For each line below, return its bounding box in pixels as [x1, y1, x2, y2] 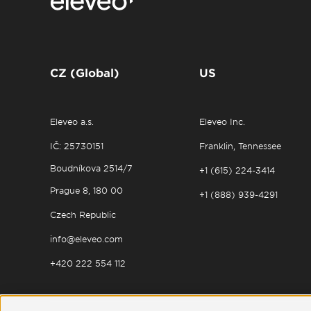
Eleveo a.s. [50, 116, 94, 127]
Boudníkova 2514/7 [50, 162, 133, 174]
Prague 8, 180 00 [50, 185, 123, 196]
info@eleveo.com [50, 233, 123, 244]
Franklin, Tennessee [199, 140, 282, 151]
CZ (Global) [50, 65, 119, 79]
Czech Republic [50, 209, 116, 220]
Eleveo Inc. [199, 116, 246, 127]
